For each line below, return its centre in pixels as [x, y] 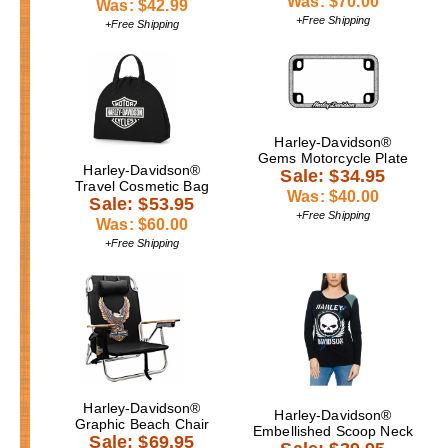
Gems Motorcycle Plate [333, 157]
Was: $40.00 [333, 196]
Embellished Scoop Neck [333, 430]
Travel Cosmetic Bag [142, 185]
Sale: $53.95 [142, 203]
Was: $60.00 [142, 224]
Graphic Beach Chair [142, 423]
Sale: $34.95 [333, 175]
